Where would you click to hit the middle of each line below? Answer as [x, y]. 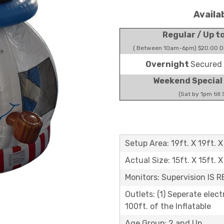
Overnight [168, 64]
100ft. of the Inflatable [168, 206]
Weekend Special [187, 81]
